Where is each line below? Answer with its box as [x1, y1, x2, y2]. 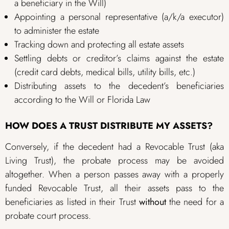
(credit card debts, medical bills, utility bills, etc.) [14, 65, 195, 79]
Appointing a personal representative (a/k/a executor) [14, 10, 224, 24]
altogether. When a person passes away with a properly [5, 168, 224, 181]
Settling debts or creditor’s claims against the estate [14, 51, 224, 65]
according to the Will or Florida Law [14, 93, 150, 106]
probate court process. [5, 209, 91, 223]
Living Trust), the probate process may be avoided [5, 154, 224, 168]
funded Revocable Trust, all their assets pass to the [5, 181, 224, 195]
